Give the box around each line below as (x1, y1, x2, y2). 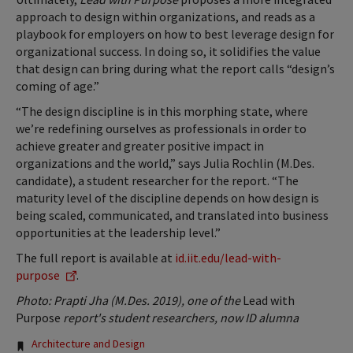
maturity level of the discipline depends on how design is (16, 190, 319, 206)
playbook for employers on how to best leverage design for (16, 26, 334, 43)
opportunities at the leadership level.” (16, 225, 221, 241)
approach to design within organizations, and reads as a (16, 9, 315, 25)
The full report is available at (16, 250, 175, 266)
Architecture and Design (32, 336, 145, 351)
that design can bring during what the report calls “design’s (16, 61, 335, 77)
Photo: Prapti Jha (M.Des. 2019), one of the (16, 292, 243, 309)
